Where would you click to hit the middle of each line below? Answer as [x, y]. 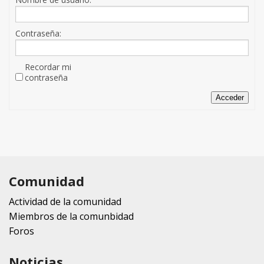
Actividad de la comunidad [65, 202]
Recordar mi [48, 67]
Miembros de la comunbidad [71, 217]
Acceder [230, 98]
